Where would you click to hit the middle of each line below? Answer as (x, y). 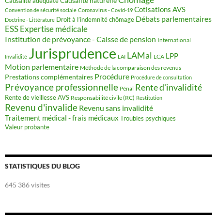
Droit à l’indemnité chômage (95, 19)
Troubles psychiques (148, 118)
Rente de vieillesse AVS (37, 97)
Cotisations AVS (160, 9)
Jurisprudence (72, 53)
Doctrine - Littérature (30, 19)
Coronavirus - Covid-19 (105, 10)
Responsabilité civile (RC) (103, 97)
